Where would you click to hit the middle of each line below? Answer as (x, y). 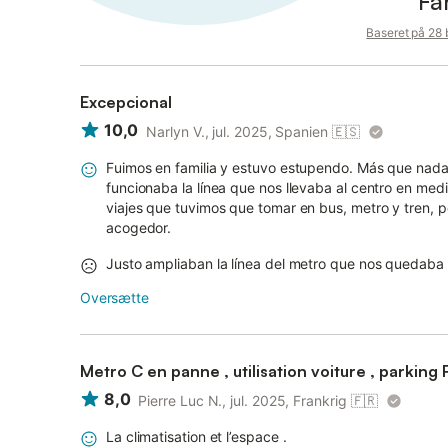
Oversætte (114, 297)
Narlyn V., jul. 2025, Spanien (237, 131)
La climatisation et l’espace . (196, 436)
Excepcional (126, 102)
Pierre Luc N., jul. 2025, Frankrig (242, 400)
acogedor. (139, 227)
